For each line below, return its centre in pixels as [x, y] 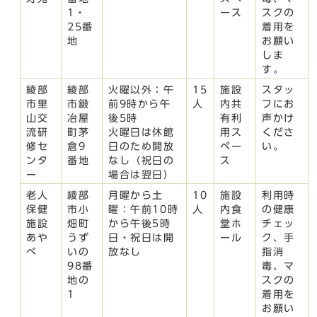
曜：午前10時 [144, 209]
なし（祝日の [142, 160]
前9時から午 [140, 104]
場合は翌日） [142, 174]
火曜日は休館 [142, 132]
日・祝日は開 [142, 237]
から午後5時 [140, 223]
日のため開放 [142, 146]
